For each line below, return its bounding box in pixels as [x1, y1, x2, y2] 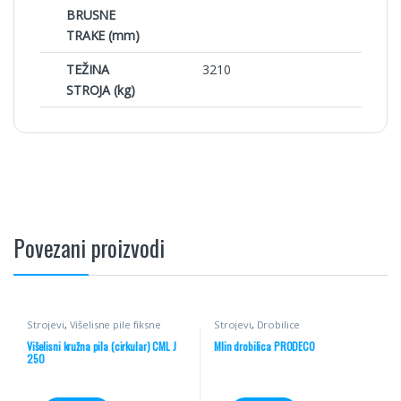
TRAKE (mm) [66, 26, 140, 44]
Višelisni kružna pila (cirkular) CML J [26, 338, 176, 354]
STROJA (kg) [66, 81, 135, 98]
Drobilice [256, 317, 301, 331]
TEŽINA [66, 60, 110, 78]
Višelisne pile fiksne [69, 317, 161, 331]
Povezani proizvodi [13, 230, 165, 264]
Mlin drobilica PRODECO [213, 338, 315, 354]
